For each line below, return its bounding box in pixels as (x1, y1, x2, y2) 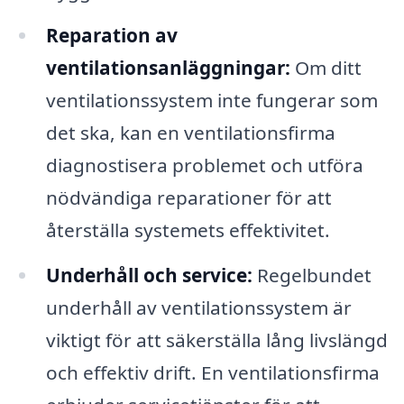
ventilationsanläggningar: (45, 55, 290, 81)
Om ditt (289, 55, 362, 81)
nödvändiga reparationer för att (45, 185, 332, 211)
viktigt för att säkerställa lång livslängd (45, 327, 388, 353)
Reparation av (45, 23, 178, 49)
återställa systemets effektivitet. (45, 217, 330, 243)
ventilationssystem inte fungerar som (45, 87, 378, 114)
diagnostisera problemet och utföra (45, 152, 363, 179)
